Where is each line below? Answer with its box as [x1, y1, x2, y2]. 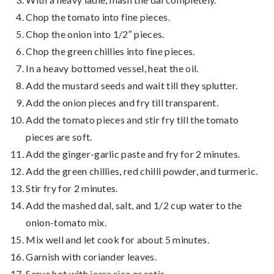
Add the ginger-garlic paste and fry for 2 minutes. [26, 148, 240, 160]
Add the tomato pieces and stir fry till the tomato [26, 114, 239, 126]
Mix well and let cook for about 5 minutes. [26, 234, 209, 246]
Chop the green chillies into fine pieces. [26, 45, 195, 57]
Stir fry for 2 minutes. [26, 182, 118, 194]
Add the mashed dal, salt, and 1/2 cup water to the [26, 199, 242, 212]
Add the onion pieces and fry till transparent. [26, 97, 219, 109]
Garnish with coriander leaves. [26, 251, 157, 263]
